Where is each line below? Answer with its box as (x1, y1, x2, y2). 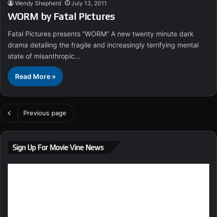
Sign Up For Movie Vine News (13, 143, 104, 152)
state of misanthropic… (8, 51, 80, 60)
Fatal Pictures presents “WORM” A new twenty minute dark (8, 29, 194, 38)
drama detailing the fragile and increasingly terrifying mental (8, 40, 199, 49)
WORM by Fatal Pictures (8, 10, 115, 22)
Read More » (15, 72, 56, 80)
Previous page (23, 108, 66, 117)
